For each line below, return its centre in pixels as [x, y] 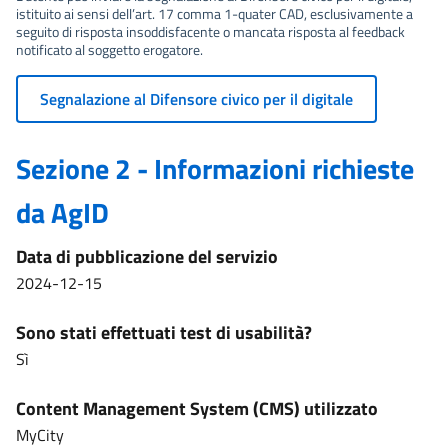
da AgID [62, 212]
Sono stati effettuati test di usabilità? [164, 332]
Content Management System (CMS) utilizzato [197, 408]
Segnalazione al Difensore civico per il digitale [196, 99]
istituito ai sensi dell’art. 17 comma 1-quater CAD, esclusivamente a [214, 13]
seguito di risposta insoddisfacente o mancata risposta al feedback [210, 31]
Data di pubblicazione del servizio [147, 256]
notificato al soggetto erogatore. [109, 49]
